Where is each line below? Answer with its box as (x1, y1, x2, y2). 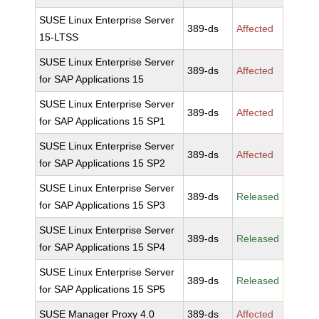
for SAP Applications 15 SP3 (39, 199, 166, 211)
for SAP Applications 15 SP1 (39, 115, 166, 127)
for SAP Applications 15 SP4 (39, 241, 166, 253)
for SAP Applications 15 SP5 (39, 283, 166, 295)
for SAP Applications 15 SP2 (39, 157, 166, 169)
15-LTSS (39, 31, 79, 43)
